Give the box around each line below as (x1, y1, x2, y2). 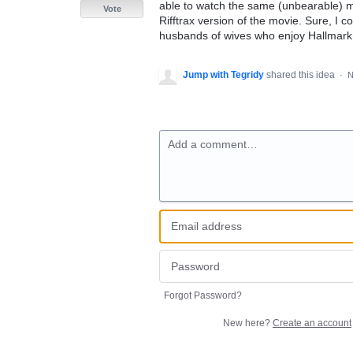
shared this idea (266, 69, 337, 80)
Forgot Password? (164, 290, 242, 301)
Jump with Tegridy (183, 69, 264, 80)
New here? (223, 318, 273, 329)
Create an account (273, 318, 351, 329)
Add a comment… (168, 138, 258, 150)
